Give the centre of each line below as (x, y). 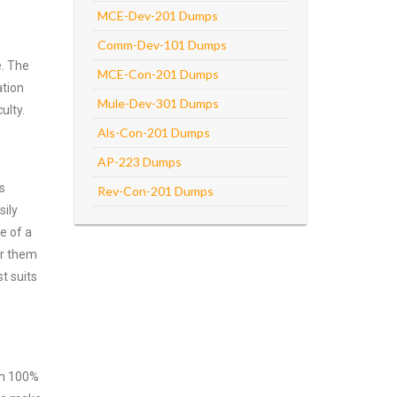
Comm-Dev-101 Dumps (162, 45)
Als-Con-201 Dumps (153, 132)
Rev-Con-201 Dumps (155, 191)
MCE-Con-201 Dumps (158, 74)
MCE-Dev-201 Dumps (157, 16)
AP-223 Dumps (139, 162)
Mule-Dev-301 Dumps (158, 103)
